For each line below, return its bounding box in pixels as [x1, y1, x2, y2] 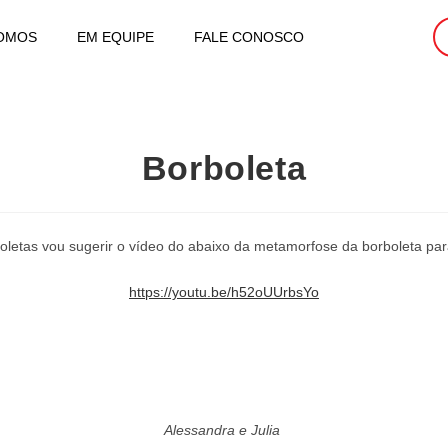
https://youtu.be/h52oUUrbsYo [129, 284, 319, 300]
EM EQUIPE [76, 29, 154, 45]
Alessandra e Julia [164, 422, 284, 438]
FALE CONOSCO [193, 29, 304, 45]
